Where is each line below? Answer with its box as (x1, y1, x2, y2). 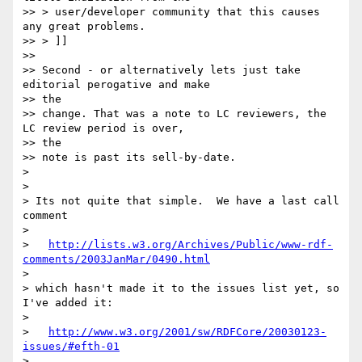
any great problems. (23, 20, 145, 33)
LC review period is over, (23, 122, 191, 135)
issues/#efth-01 (23, 340, 120, 353)
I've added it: (23, 297, 113, 309)
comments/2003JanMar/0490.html (23, 253, 210, 266)
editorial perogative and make (23, 78, 217, 91)
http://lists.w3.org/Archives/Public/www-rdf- (48, 238, 333, 251)
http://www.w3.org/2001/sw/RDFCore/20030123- (48, 326, 326, 339)
